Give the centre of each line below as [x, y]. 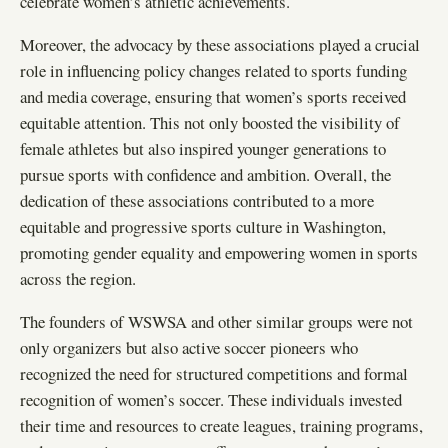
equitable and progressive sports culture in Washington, [203, 227]
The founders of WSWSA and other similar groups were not [216, 321]
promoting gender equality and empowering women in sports [219, 253]
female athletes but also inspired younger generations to [203, 149]
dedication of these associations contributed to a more [197, 201]
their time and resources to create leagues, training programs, [221, 425]
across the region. [78, 279]
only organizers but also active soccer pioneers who [189, 347]
